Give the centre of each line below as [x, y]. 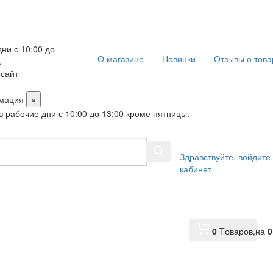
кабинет [196, 169]
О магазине [121, 58]
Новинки [179, 58]
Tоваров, [238, 231]
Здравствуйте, [208, 157]
